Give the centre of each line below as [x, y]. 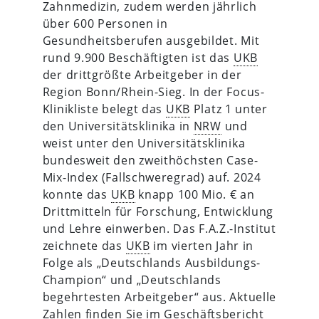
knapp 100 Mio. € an [195, 194]
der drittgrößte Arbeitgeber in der [142, 74]
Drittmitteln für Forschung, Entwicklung [158, 211]
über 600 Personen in [105, 23]
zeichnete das [84, 245]
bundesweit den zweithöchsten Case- [150, 160]
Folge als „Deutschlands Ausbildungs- [151, 262]
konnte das [77, 194]
